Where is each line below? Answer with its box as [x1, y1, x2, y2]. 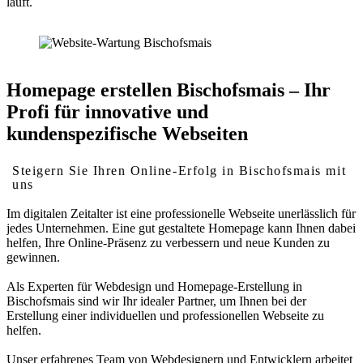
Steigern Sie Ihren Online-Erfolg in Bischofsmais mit [12, 163, 347, 177]
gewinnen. [6, 250, 60, 264]
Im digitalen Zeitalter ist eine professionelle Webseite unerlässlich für [6, 206, 356, 220]
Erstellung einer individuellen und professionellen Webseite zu [6, 308, 324, 322]
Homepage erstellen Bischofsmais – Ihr [6, 79, 331, 100]
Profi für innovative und [6, 100, 208, 122]
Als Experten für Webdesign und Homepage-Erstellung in [6, 279, 302, 293]
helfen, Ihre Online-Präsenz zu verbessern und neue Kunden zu [6, 235, 330, 250]
